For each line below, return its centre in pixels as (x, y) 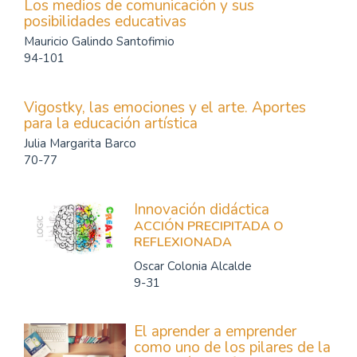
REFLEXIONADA (183, 242)
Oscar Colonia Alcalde (193, 266)
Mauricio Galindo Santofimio (99, 41)
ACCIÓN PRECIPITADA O (209, 226)
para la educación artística (111, 124)
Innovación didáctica (202, 210)
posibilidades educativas (105, 22)
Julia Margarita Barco (80, 143)
